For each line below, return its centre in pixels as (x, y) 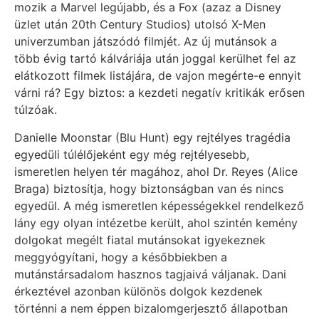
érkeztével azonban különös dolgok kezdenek (138, 291)
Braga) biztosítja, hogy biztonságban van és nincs (149, 188)
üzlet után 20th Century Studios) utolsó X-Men (140, 25)
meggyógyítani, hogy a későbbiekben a (121, 257)
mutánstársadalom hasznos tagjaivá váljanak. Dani (150, 274)
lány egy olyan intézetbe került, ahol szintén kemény (156, 223)
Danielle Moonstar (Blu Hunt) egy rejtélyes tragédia (152, 137)
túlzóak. (36, 110)
